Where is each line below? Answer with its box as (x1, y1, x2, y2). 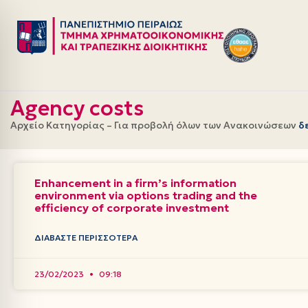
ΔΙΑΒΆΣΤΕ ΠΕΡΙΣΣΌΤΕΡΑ (34, 232, 137, 243)
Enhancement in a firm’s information (34, 176, 236, 190)
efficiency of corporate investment (34, 201, 229, 214)
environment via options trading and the (34, 188, 257, 202)
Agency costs (10, 96, 144, 121)
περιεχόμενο (10, 54, 73, 66)
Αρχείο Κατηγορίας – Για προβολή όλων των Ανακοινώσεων (10, 119, 298, 131)
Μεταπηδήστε (10, 29, 80, 41)
